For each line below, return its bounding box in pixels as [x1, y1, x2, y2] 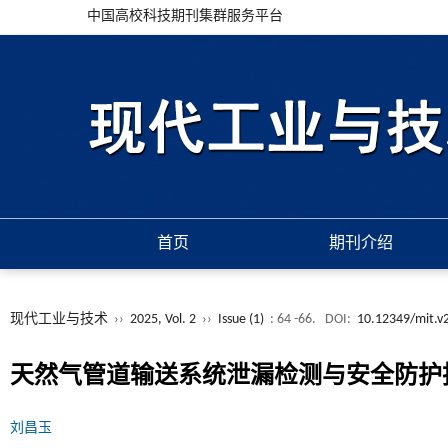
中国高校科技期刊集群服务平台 [87, 9, 283, 24]
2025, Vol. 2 [130, 312, 199, 327]
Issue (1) [218, 312, 264, 327]
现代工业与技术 [10, 312, 108, 327]
